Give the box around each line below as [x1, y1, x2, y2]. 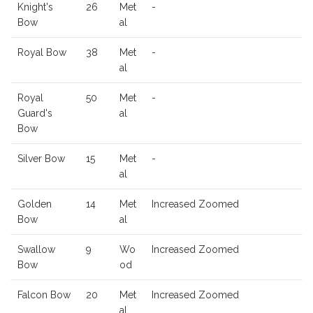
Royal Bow [17, 46, 66, 58]
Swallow [17, 243, 55, 255]
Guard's [17, 107, 52, 119]
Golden [17, 198, 52, 210]
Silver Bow [17, 152, 65, 164]
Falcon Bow [17, 289, 71, 300]
